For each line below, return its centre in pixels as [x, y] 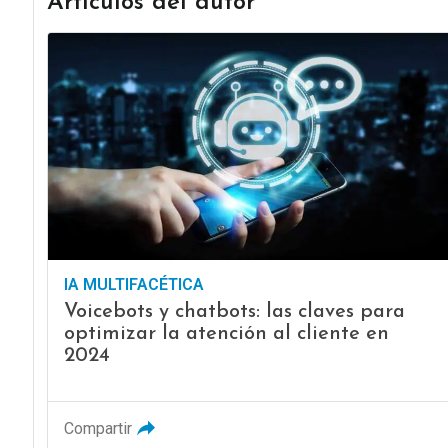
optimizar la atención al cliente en [226, 334]
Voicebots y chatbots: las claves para [234, 312]
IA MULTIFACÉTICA [133, 285]
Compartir [97, 429]
